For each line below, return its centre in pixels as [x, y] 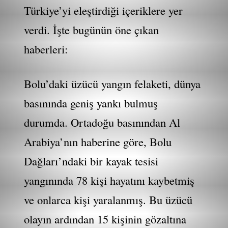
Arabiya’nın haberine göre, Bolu [98, 141]
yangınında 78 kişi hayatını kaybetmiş [109, 180]
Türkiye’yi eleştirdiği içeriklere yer [104, 10]
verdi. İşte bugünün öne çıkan [92, 29]
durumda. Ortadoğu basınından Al [102, 122]
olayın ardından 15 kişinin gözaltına [105, 219]
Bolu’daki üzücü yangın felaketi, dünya [112, 83]
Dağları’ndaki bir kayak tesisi [91, 161]
